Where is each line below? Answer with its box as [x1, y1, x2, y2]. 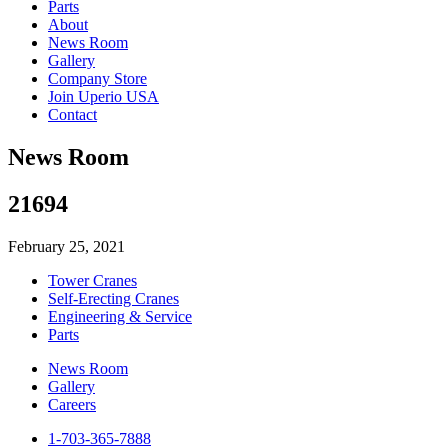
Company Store [48, 70, 147, 87]
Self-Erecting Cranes [48, 289, 179, 307]
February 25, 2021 [8, 237, 125, 255]
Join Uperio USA [48, 88, 159, 105]
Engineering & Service [48, 307, 192, 325]
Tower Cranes [48, 271, 137, 289]
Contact [48, 106, 97, 123]
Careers [48, 395, 96, 413]
